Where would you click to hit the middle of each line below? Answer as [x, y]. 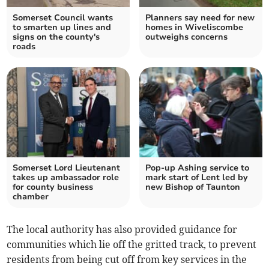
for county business [53, 187]
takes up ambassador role [66, 177]
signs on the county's [56, 37]
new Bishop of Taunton [193, 187]
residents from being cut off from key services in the [127, 259]
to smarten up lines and [62, 27]
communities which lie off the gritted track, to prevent [132, 244]
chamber [31, 196]
